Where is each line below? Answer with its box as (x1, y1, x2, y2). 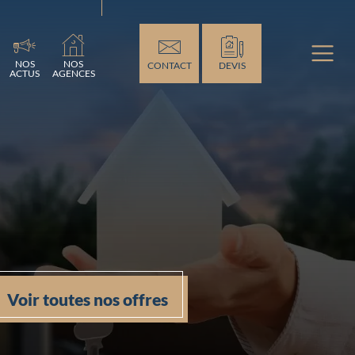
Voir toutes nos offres (6, 288, 168, 309)
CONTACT (147, 59, 192, 71)
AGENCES (52, 67, 96, 79)
